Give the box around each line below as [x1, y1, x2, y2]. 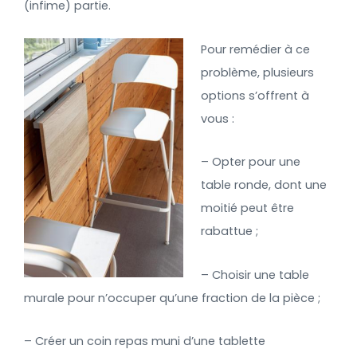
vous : [200, 110, 234, 127]
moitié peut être [200, 200, 294, 217]
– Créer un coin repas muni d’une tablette [24, 333, 265, 350]
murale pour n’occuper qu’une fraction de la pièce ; [24, 289, 320, 306]
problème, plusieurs [200, 64, 314, 80]
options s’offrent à [200, 87, 309, 104]
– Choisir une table [200, 266, 309, 283]
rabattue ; [200, 223, 258, 240]
